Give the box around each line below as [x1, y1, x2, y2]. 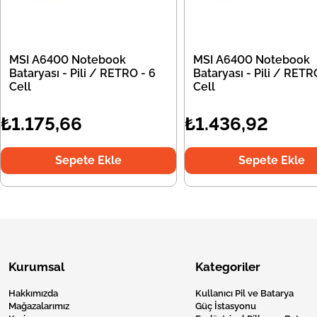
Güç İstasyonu [195, 301, 256, 311]
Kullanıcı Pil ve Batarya [195, 288, 294, 299]
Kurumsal [8, 260, 64, 274]
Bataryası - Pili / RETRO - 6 [9, 67, 156, 80]
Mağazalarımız [8, 301, 69, 311]
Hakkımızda [8, 288, 58, 299]
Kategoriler [195, 260, 260, 274]
